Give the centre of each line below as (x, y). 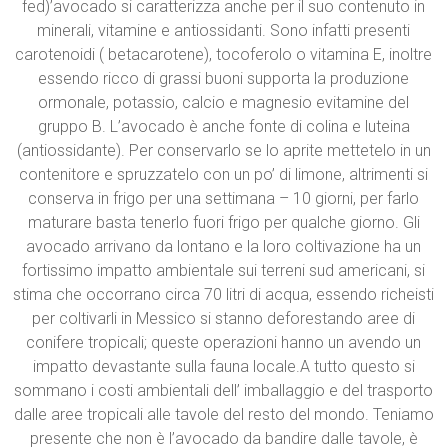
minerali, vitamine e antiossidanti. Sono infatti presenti (224, 30)
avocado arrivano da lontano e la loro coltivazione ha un (224, 246)
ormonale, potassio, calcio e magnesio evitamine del (224, 102)
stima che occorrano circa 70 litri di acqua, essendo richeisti (224, 294)
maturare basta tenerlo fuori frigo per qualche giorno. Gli (223, 222)
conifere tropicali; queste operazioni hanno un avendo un (224, 342)
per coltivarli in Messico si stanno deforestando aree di (224, 318)
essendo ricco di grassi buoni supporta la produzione (224, 78)
